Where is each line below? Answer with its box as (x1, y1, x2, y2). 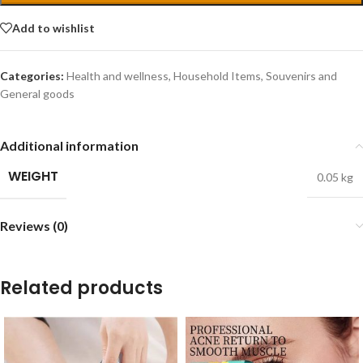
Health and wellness (66, 69, 169, 83)
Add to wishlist (12, 20, 95, 35)
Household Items (173, 69, 261, 83)
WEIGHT (8, 167, 58, 186)
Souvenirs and (266, 69, 337, 83)
